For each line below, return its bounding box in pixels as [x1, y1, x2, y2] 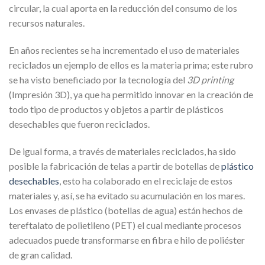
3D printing [187, 73, 234, 85]
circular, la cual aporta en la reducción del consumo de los [9, 2, 237, 14]
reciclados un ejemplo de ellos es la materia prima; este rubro [9, 59, 253, 70]
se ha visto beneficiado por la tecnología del [9, 73, 187, 85]
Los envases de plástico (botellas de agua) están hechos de [9, 204, 243, 216]
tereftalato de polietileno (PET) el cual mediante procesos [9, 219, 241, 231]
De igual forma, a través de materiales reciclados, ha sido [9, 145, 236, 157]
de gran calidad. [9, 248, 72, 260]
